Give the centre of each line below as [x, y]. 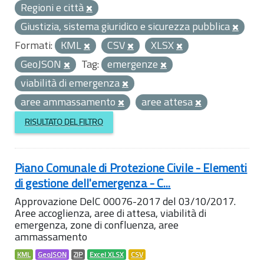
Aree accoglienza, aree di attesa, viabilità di [110, 213]
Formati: [34, 45]
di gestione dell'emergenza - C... [93, 183]
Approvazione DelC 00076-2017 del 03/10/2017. [125, 201]
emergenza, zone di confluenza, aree [97, 225]
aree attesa [168, 102]
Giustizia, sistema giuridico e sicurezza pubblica [126, 26]
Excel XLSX [107, 254]
